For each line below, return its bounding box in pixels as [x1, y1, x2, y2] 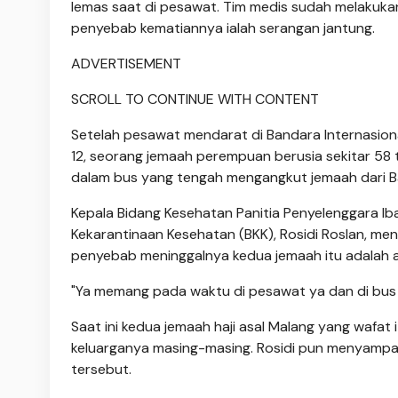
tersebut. [71, 359, 131, 378]
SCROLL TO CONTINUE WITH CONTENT [71, 89, 319, 108]
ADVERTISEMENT [71, 53, 181, 73]
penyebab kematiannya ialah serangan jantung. [71, 18, 375, 37]
